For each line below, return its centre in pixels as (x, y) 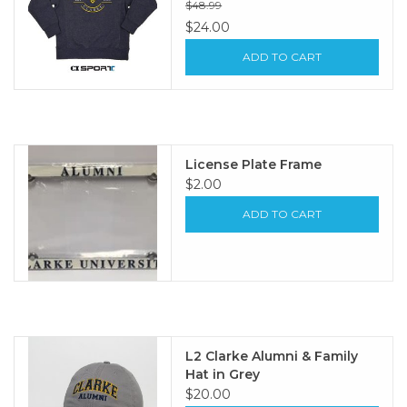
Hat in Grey (223, 375)
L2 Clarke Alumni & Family (272, 357)
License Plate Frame (254, 164)
